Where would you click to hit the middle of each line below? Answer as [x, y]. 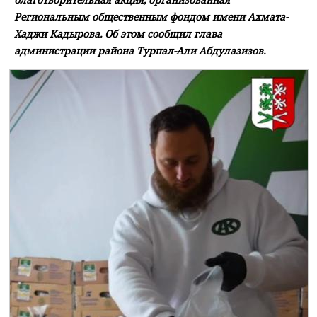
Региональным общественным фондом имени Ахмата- [151, 17]
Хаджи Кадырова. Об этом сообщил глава [118, 34]
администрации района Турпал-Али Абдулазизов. [140, 51]
